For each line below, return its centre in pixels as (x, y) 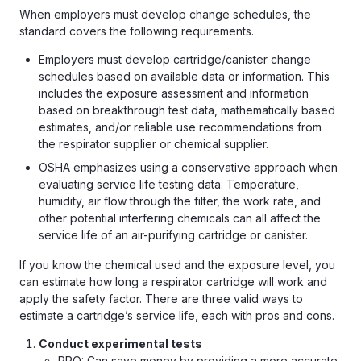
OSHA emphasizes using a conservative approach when (188, 168)
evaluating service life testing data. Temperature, (169, 185)
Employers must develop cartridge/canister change (175, 60)
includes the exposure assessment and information (174, 93)
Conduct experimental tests (120, 344)
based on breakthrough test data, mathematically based (187, 110)
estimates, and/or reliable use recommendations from (180, 127)
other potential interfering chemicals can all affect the (180, 218)
